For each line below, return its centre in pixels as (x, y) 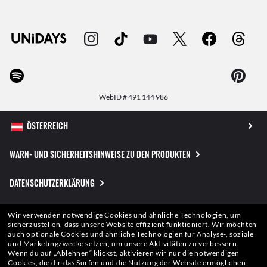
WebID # (113, 97)
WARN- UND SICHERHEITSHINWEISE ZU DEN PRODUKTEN (100, 154)
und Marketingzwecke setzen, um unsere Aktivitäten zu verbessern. (123, 243)
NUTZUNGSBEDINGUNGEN (51, 240)
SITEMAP (24, 212)
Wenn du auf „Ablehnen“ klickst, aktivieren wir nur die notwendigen (124, 253)
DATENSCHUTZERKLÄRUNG (52, 183)
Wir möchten (234, 224)
